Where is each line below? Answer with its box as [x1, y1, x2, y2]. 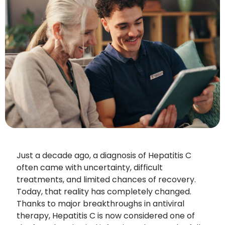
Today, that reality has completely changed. [16, 185, 191, 197]
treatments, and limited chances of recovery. [16, 173, 196, 185]
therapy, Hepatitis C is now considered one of [16, 209, 195, 221]
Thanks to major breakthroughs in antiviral [16, 197, 184, 209]
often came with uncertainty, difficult [16, 161, 163, 173]
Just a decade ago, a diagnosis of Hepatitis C [16, 149, 191, 161]
